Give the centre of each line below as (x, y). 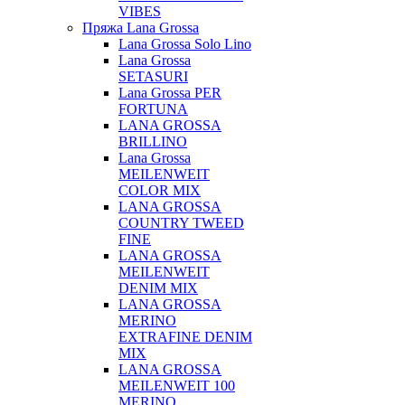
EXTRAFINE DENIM (185, 337)
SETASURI (153, 76)
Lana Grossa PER (170, 93)
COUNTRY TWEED (181, 223)
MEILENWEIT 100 (177, 386)
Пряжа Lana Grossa (141, 28)
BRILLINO (153, 141)
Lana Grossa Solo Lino (185, 44)
